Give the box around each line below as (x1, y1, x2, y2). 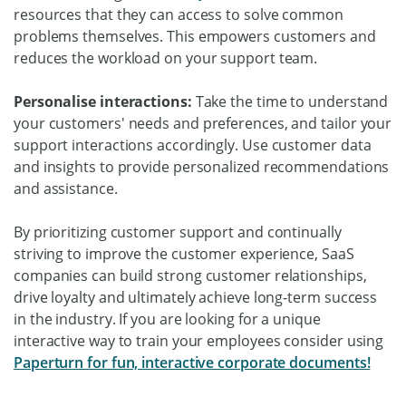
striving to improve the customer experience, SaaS (14, 243, 354, 264)
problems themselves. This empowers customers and (14, 25, 376, 46)
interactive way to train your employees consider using (14, 330, 384, 351)
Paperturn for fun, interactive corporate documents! (14, 352, 371, 372)
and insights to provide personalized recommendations (14, 156, 390, 177)
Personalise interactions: (14, 91, 196, 111)
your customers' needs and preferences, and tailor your (14, 112, 392, 133)
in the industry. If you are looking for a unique (14, 308, 321, 329)
